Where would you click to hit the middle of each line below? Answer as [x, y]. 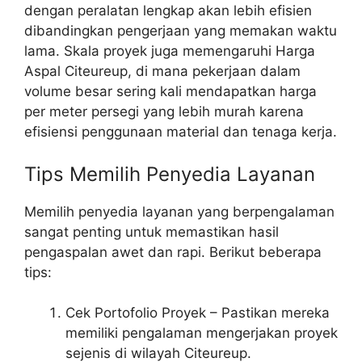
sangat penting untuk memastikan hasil [152, 232]
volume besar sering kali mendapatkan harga [170, 92]
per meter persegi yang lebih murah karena [164, 112]
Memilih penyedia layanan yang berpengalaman [179, 211]
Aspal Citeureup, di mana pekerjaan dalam [162, 72]
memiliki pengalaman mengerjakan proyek [202, 333]
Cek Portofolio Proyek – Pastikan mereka [198, 313]
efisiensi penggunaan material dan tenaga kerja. [181, 132]
